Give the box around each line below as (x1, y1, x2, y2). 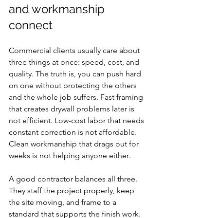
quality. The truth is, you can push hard (9, 69, 143, 78)
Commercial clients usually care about (9, 46, 142, 55)
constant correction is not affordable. (9, 127, 139, 137)
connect (9, 18, 53, 32)
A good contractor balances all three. (9, 174, 139, 183)
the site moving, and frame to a (9, 198, 118, 207)
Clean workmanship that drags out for (9, 139, 141, 148)
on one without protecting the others (9, 81, 139, 90)
